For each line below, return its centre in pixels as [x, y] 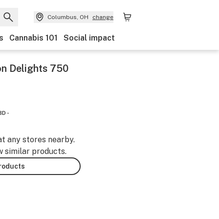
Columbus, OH [68, 17]
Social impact [89, 38]
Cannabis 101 [33, 38]
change [103, 17]
